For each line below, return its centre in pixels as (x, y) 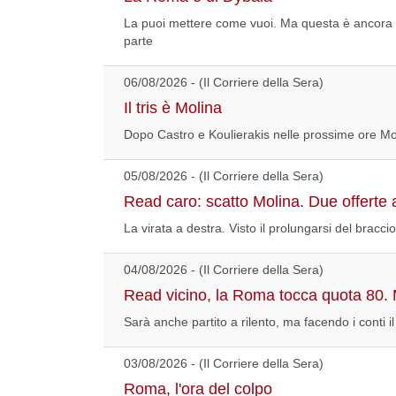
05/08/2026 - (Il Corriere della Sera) (224, 175)
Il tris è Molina (173, 107)
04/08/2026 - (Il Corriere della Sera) (224, 269)
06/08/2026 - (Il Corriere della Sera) (224, 82)
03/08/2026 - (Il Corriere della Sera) (224, 363)
